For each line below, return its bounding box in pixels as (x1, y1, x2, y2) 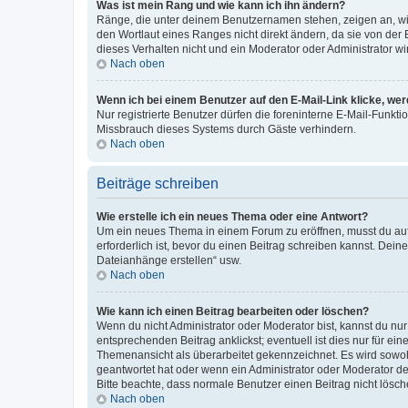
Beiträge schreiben (97, 175, 219, 191)
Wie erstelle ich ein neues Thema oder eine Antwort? (97, 209, 368, 223)
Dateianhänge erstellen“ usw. (97, 253, 241, 267)
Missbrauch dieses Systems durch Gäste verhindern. (97, 122, 356, 136)
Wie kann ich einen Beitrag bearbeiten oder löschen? (97, 304, 369, 318)
